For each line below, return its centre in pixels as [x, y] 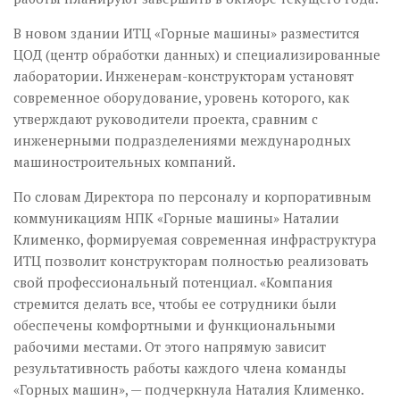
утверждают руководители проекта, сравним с [166, 119]
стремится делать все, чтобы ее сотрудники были [175, 304]
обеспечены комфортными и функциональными [175, 325]
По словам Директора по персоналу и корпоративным [192, 196]
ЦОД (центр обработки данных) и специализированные [197, 54]
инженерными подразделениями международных [182, 140]
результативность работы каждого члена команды [180, 368]
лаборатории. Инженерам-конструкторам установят [183, 76]
